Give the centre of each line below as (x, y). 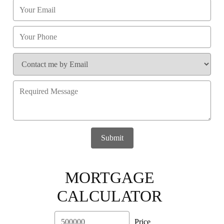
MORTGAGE (109, 177)
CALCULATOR (109, 196)
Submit (112, 137)
